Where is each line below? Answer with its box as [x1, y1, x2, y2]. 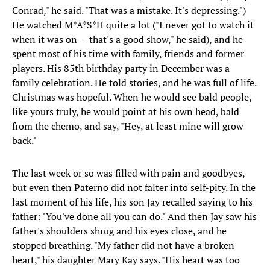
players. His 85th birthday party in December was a [12, 61, 230, 75]
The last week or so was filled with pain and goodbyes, [12, 166, 245, 180]
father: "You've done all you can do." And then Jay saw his [12, 210, 257, 224]
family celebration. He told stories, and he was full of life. [12, 76, 256, 90]
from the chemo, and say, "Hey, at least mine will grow [12, 119, 243, 133]
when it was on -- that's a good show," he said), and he [12, 33, 243, 46]
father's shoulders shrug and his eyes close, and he [12, 224, 227, 238]
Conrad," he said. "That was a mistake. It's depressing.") [12, 4, 246, 17]
